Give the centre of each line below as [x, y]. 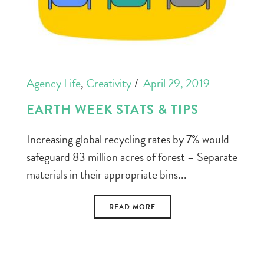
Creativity [109, 83]
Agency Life [54, 83]
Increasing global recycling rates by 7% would [128, 139]
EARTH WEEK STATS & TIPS [113, 110]
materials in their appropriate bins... [107, 175]
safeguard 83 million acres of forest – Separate [132, 157]
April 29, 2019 [176, 83]
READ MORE [132, 207]
